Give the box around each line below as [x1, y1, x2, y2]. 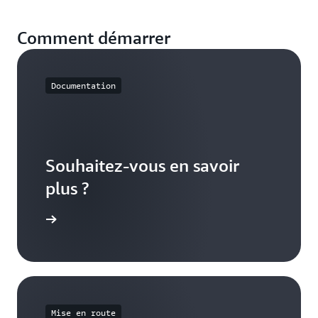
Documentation [51, 80, 116, 92]
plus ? [45, 178, 89, 199]
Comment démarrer [17, 28, 170, 48]
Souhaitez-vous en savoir [45, 155, 239, 176]
